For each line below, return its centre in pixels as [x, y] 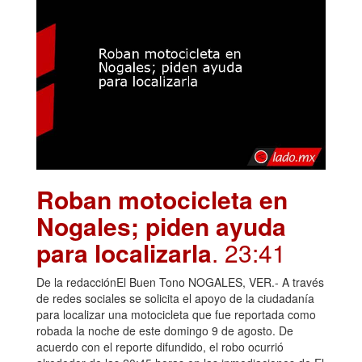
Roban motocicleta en [162, 199]
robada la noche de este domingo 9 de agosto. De [165, 330]
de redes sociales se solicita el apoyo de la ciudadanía [175, 298]
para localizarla [124, 252]
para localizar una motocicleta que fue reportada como [176, 314]
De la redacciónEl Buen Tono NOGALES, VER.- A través [180, 282]
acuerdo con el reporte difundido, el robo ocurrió [160, 346]
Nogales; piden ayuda [161, 225]
